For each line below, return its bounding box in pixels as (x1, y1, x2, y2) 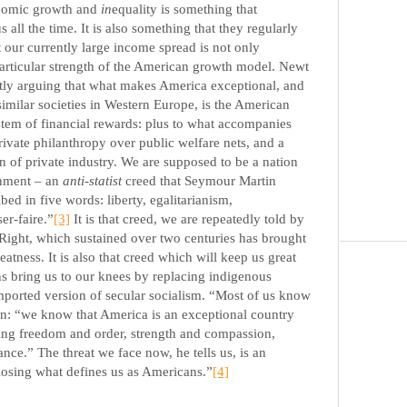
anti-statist (63, 173, 122, 189)
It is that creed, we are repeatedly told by (70, 211, 304, 227)
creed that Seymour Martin (122, 173, 276, 189)
